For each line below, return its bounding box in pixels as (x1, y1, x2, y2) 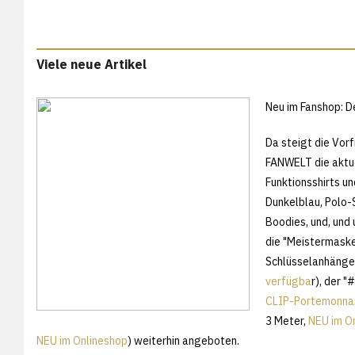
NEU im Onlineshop (36, 333, 128, 348)
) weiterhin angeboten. (128, 333, 239, 348)
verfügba (265, 273, 311, 288)
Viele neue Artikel (36, 55, 147, 72)
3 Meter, (265, 313, 308, 328)
